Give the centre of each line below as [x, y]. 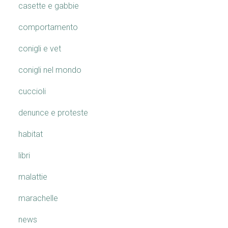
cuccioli [32, 91]
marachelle [38, 198]
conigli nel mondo [50, 70]
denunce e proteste [53, 113]
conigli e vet [40, 49]
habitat [31, 134]
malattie [33, 177]
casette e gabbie [49, 6]
